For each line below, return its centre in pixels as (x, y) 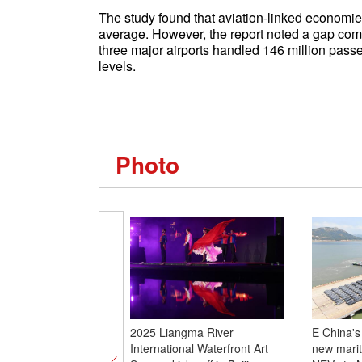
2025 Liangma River (181, 332)
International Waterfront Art (199, 348)
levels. (117, 66)
